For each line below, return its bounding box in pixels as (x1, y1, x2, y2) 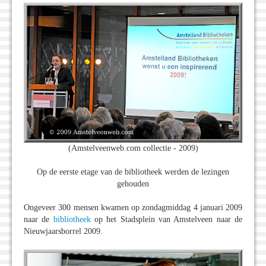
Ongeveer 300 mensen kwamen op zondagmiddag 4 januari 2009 (24, 202, 242, 212)
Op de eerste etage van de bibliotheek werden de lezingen (37, 167, 229, 176)
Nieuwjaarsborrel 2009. (24, 226, 103, 236)
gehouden (117, 179, 149, 188)
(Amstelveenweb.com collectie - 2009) (68, 143, 198, 153)
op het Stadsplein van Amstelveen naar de (90, 214, 243, 224)
